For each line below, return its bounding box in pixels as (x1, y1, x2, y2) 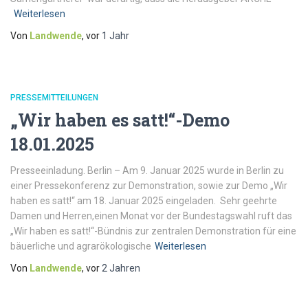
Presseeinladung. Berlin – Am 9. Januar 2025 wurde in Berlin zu (10, 165, 284, 176)
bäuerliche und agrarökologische (10, 241, 151, 252)
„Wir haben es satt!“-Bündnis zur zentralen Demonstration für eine (10, 225, 296, 236)
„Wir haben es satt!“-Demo (10, 109, 230, 131)
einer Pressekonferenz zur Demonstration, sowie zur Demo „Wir (10, 180, 287, 191)
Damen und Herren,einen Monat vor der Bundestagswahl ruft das (10, 210, 292, 221)
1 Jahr (102, 30, 129, 41)
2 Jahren (102, 263, 140, 274)
